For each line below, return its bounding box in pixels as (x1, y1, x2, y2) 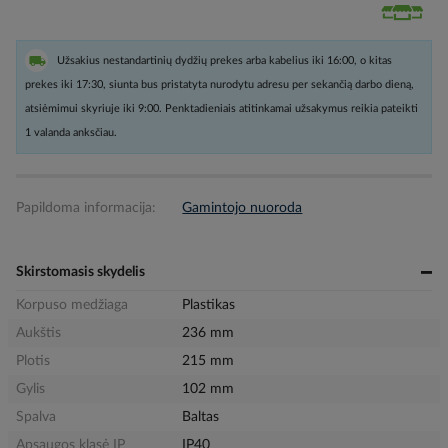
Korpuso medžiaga (16, 298, 128, 312)
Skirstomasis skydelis (16, 265, 145, 279)
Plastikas (182, 298, 236, 312)
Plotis (16, 354, 50, 368)
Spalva (16, 410, 56, 424)
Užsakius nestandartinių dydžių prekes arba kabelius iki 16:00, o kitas (57, 55, 392, 66)
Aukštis (16, 326, 61, 340)
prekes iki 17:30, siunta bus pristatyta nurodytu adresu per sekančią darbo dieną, (25, 79, 414, 90)
